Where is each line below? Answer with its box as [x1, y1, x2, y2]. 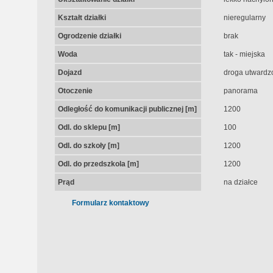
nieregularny [223, 13, 266, 22]
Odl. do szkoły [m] [57, 141, 119, 150]
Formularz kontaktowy [71, 199, 149, 207]
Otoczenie [57, 87, 93, 95]
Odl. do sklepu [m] [57, 123, 120, 132]
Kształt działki [57, 13, 106, 22]
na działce [223, 178, 258, 186]
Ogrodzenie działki [57, 32, 121, 40]
